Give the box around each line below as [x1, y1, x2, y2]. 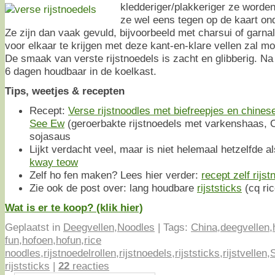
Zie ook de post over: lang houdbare [29, 181, 197, 194]
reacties [69, 259, 109, 272]
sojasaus [29, 130, 71, 142]
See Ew [29, 117, 64, 130]
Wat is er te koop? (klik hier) [5, 201, 143, 214]
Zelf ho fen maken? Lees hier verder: [29, 168, 201, 181]
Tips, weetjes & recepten [5, 84, 125, 97]
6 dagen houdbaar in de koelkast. [5, 64, 157, 77]
